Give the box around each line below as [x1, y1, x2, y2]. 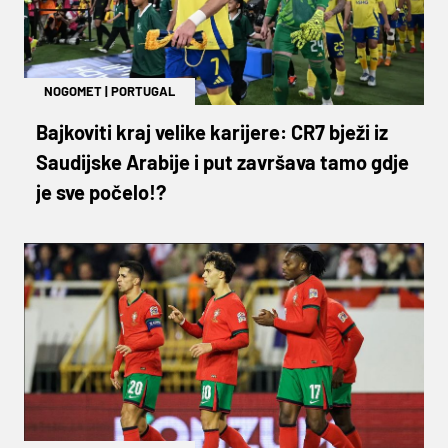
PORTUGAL [111, 82, 175, 99]
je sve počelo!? [36, 179, 166, 204]
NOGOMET [44, 82, 102, 99]
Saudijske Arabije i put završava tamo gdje [36, 149, 409, 174]
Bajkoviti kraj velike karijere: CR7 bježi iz [36, 119, 388, 144]
